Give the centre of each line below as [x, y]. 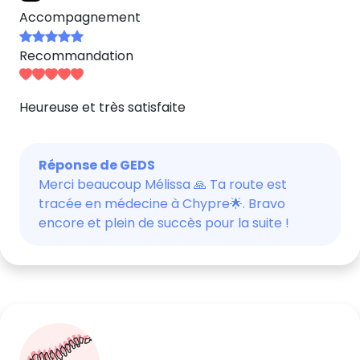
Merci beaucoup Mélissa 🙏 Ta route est [163, 184]
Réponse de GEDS [97, 165]
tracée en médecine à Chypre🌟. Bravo [162, 204]
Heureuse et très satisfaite [102, 107]
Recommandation [76, 56]
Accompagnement [80, 17]
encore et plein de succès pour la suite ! [164, 223]
